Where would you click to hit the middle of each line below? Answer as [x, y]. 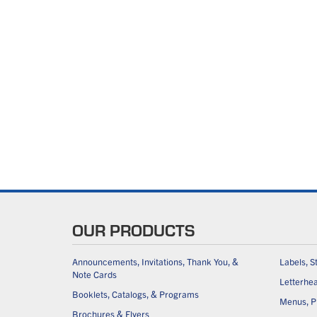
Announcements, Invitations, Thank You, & [155, 262]
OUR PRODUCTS [133, 230]
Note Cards [94, 275]
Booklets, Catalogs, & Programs [136, 294]
